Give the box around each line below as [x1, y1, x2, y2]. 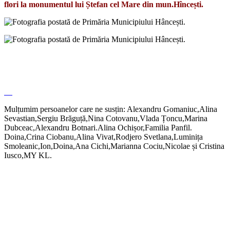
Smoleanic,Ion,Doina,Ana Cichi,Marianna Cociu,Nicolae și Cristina [4, 142, 224, 151]
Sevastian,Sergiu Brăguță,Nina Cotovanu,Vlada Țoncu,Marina [4, 114, 207, 123]
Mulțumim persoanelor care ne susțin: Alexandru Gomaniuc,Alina [4, 105, 217, 114]
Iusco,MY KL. [4, 151, 52, 160]
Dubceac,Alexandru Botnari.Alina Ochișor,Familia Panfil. [4, 123, 192, 132]
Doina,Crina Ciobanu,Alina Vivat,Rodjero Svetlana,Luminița [4, 132, 203, 142]
